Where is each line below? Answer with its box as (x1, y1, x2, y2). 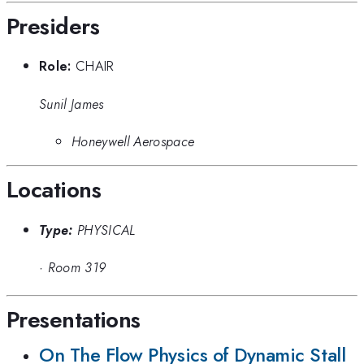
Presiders (6, 9, 99, 43)
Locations (6, 173, 101, 207)
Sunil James (39, 93, 104, 114)
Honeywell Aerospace (71, 131, 195, 151)
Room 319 (47, 258, 106, 278)
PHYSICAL (76, 219, 136, 240)
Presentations (6, 302, 141, 336)
